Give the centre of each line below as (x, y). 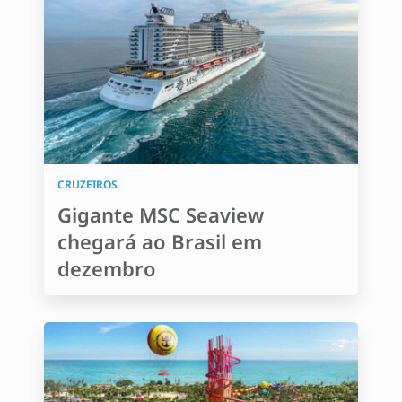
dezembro (107, 268)
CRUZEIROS (87, 184)
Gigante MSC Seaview (161, 214)
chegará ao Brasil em (160, 241)
